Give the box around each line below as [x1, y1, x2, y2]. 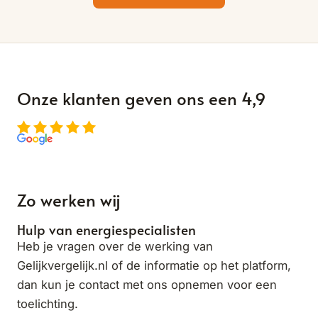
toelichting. [17, 296, 78, 311]
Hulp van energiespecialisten [17, 219, 196, 238]
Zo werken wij [17, 187, 121, 212]
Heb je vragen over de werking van [17, 238, 213, 253]
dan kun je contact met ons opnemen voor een [17, 277, 277, 292]
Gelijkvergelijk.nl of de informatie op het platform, [17, 258, 291, 273]
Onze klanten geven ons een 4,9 [17, 86, 266, 110]
